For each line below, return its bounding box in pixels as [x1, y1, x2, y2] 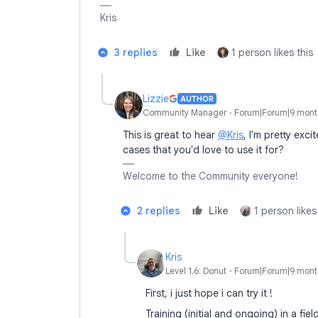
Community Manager [143, 106, 226, 118]
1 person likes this [231, 46, 313, 59]
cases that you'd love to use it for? [123, 143, 287, 156]
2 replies [137, 204, 180, 217]
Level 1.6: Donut [165, 265, 226, 276]
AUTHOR [180, 94, 214, 104]
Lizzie [143, 92, 169, 105]
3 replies [114, 46, 158, 59]
